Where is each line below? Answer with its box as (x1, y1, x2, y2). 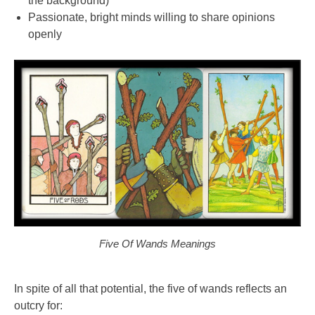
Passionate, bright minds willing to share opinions (28, 11, 275, 24)
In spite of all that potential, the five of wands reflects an (14, 283, 287, 295)
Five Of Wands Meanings (99, 238, 216, 250)
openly (28, 28, 62, 41)
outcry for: (14, 300, 63, 312)
